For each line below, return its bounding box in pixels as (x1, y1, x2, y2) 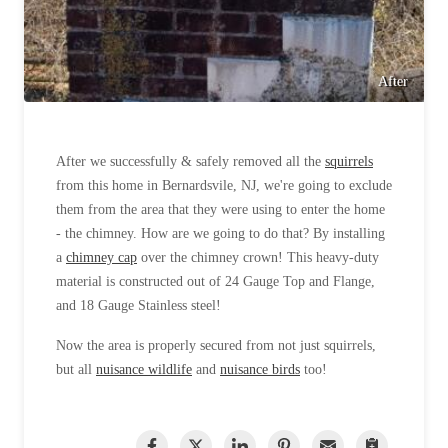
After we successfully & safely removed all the (56, 154, 325, 170)
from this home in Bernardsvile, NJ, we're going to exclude (56, 178, 392, 194)
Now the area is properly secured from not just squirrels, (56, 338, 376, 353)
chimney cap (66, 250, 137, 266)
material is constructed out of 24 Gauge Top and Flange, (56, 274, 375, 290)
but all (56, 362, 96, 377)
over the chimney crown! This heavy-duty (137, 250, 379, 266)
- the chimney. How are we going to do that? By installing (56, 226, 385, 242)
